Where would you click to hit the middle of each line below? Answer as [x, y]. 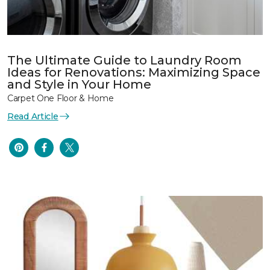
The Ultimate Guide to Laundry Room [124, 60]
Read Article [33, 116]
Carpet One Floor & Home [61, 98]
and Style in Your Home [79, 84]
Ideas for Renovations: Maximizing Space [134, 72]
